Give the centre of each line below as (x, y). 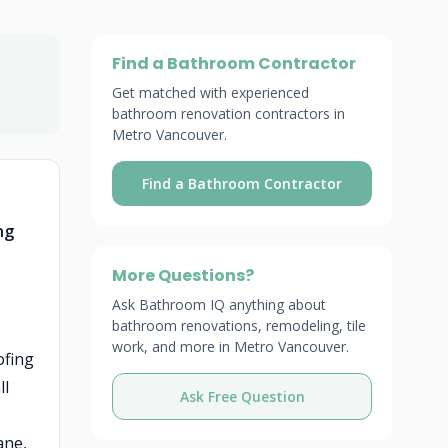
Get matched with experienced (210, 92)
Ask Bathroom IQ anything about (219, 304)
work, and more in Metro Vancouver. (230, 346)
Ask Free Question (242, 396)
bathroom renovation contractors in (228, 113)
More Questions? (183, 275)
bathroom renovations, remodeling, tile (239, 325)
